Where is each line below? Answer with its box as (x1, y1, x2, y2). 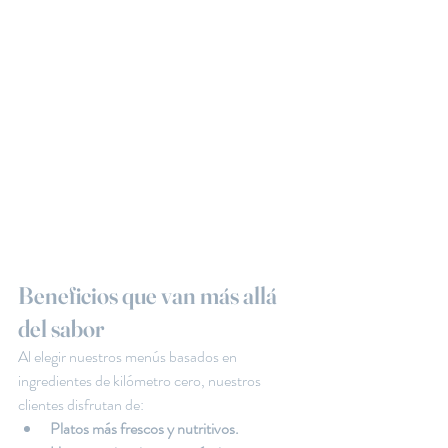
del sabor (18, 314, 104, 343)
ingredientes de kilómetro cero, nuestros (18, 369, 264, 392)
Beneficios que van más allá (18, 281, 281, 310)
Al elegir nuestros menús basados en (18, 345, 240, 368)
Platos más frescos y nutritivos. (50, 417, 239, 440)
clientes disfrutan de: (18, 393, 144, 416)
